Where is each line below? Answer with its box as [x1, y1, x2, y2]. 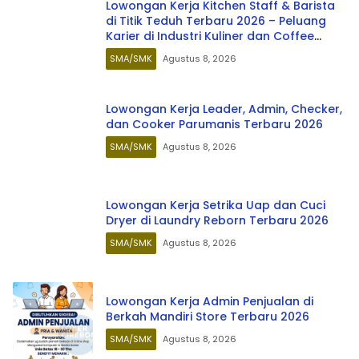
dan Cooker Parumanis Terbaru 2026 [106, 116, 323, 132]
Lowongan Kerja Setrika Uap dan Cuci [106, 197, 325, 213]
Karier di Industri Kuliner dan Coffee [106, 27, 314, 44]
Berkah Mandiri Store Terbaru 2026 [106, 309, 309, 325]
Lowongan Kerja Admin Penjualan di [106, 293, 313, 309]
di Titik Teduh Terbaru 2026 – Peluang [106, 12, 326, 29]
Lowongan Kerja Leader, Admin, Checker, [106, 101, 342, 117]
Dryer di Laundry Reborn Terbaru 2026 [106, 212, 329, 228]
